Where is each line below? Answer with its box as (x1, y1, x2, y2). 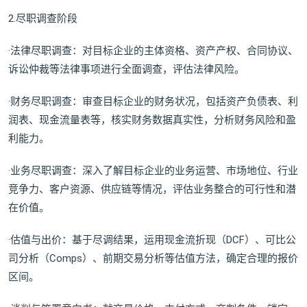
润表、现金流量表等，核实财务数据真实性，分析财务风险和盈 (8, 114, 296, 127)
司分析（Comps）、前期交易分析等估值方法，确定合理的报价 (8, 252, 298, 265)
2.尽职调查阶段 (8, 12, 77, 25)
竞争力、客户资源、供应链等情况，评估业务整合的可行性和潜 (8, 183, 296, 196)
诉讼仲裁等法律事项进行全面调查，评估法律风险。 (8, 63, 245, 76)
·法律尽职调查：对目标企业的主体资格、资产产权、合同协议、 (8, 45, 298, 58)
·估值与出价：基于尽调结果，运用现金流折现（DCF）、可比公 (8, 234, 296, 247)
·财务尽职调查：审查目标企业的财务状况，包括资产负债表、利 (8, 95, 298, 108)
